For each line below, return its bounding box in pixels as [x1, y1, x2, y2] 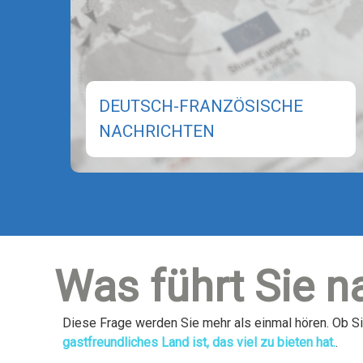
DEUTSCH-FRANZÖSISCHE [98, 96, 303, 117]
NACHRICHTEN [98, 122, 215, 142]
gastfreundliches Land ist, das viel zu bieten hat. [62, 334, 336, 350]
